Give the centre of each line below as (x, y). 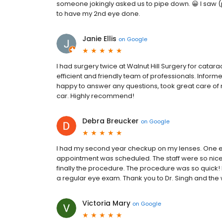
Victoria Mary (106, 203)
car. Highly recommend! (95, 96)
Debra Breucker (111, 121)
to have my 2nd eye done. (98, 14)
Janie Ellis (99, 39)
